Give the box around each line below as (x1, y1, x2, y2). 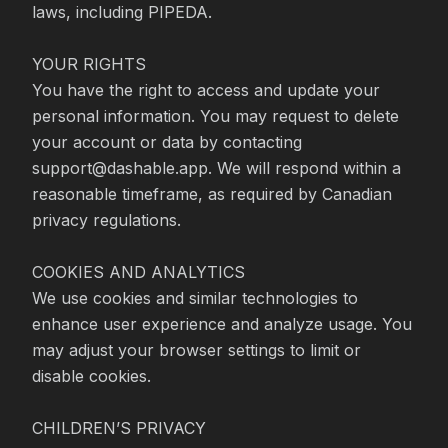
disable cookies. (32, 366, 151, 386)
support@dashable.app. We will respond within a (32, 158, 401, 178)
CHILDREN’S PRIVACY (32, 418, 206, 438)
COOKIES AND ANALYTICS (32, 262, 245, 282)
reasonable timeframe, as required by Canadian (32, 184, 392, 204)
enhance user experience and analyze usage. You (32, 314, 412, 334)
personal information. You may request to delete (32, 106, 399, 126)
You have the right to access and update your (32, 80, 380, 100)
